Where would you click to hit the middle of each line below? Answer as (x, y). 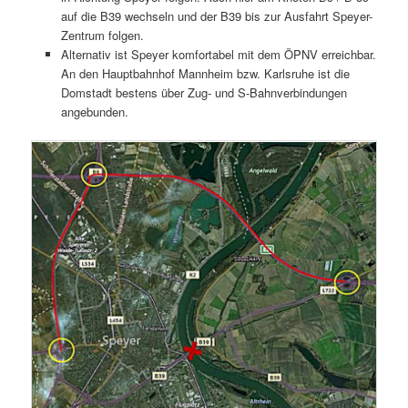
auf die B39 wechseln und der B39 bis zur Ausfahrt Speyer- (216, 15)
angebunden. (94, 111)
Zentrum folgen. (102, 35)
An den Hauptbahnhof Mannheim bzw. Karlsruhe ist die (205, 73)
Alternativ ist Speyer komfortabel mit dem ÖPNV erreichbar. (218, 54)
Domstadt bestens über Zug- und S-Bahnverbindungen (204, 92)
